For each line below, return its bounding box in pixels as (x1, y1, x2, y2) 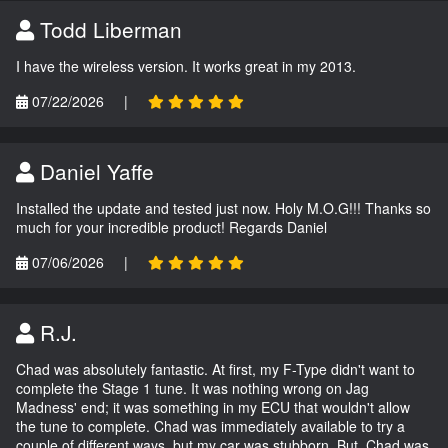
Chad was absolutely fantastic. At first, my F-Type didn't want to (16, 358, 415, 379)
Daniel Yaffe (34, 155, 154, 186)
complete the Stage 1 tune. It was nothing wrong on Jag (16, 377, 369, 398)
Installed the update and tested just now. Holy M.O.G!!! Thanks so (16, 197, 431, 218)
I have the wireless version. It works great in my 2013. (16, 55, 356, 76)
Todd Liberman (34, 13, 182, 44)
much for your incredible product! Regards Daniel (16, 216, 327, 237)
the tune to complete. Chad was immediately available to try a (16, 415, 405, 436)
